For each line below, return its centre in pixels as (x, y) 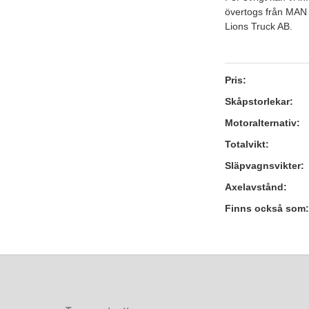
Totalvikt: (247, 144)
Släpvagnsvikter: (265, 166)
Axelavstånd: (256, 187)
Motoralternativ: (263, 123)
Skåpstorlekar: (259, 102)
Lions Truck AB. (259, 27)
